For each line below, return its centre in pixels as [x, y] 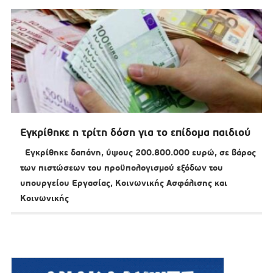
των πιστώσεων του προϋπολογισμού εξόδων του [121, 168]
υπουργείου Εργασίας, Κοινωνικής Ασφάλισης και [123, 183]
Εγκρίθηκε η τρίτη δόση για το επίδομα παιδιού [135, 133]
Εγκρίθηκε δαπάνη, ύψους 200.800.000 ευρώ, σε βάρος [138, 153]
